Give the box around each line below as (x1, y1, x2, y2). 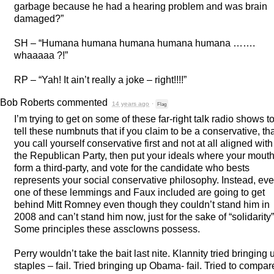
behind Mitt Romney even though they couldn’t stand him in (14, 199, 270, 210)
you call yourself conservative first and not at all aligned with (14, 138, 273, 149)
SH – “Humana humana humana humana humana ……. (14, 37, 255, 49)
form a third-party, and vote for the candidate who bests (14, 162, 250, 174)
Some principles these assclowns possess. (14, 223, 200, 235)
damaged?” (14, 13, 64, 24)
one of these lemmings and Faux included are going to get (14, 187, 265, 198)
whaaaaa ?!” (14, 50, 68, 61)
